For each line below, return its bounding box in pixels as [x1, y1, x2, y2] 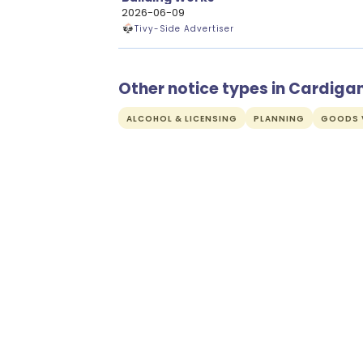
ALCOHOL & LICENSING [126, 113, 237, 125]
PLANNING [254, 113, 305, 125]
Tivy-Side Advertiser [135, 22, 235, 35]
